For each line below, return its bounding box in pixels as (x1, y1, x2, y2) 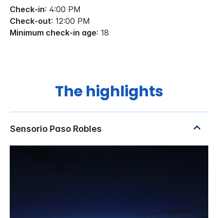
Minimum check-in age (10, 27, 96, 37)
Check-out (10, 16, 51, 26)
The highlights (54, 81, 163, 102)
